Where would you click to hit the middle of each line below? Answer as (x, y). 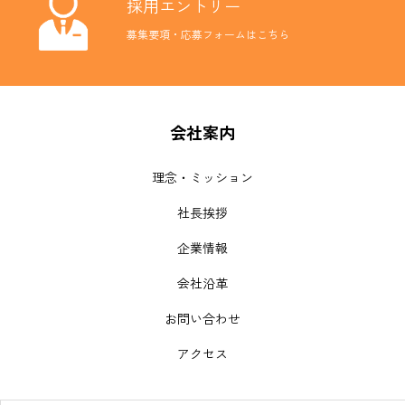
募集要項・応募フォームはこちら (208, 35)
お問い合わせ (202, 319)
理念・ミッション (202, 178)
